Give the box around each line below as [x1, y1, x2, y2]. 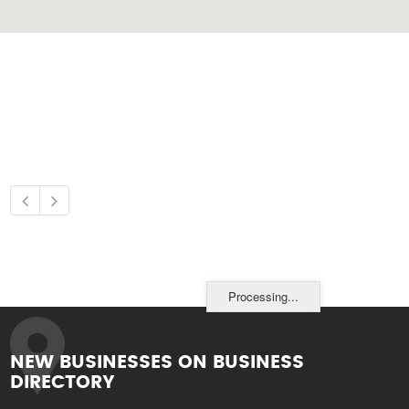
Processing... [228, 288, 299, 305]
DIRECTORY [10, 373, 116, 392]
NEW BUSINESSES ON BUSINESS [10, 353, 305, 372]
